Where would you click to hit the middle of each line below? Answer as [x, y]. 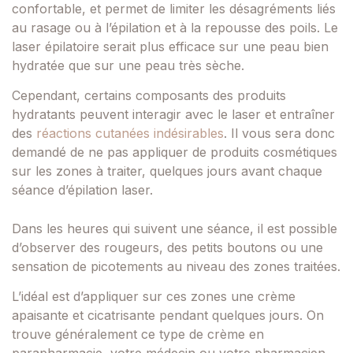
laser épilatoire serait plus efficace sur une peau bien [170, 46]
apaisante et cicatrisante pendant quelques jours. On [168, 315]
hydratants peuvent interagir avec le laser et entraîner [173, 115]
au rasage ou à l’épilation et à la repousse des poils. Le [175, 27]
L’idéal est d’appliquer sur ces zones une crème [154, 296]
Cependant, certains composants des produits [149, 96]
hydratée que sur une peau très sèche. [128, 65]
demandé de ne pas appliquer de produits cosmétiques [175, 152]
